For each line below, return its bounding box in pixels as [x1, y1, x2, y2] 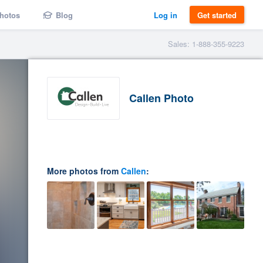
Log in [154, 9, 177, 21]
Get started [197, 9, 237, 21]
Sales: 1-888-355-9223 [168, 38, 244, 49]
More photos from [47, 165, 121, 177]
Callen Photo [129, 90, 194, 106]
